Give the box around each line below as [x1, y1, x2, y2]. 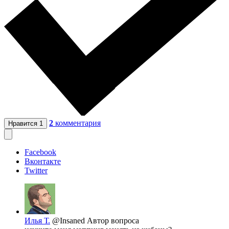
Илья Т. [25, 216, 50, 225]
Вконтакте [25, 157, 61, 166]
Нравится [8, 120, 39, 128]
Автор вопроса [87, 216, 139, 225]
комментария [55, 119, 101, 128]
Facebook [25, 148, 56, 157]
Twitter [25, 166, 48, 175]
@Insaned [52, 216, 87, 225]
